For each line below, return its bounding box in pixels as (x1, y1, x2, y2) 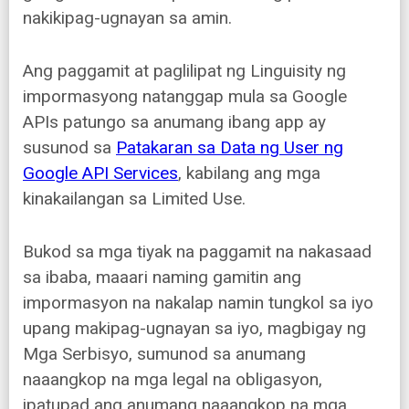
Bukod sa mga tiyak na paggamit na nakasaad (23, 241, 372, 263)
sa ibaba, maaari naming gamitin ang (23, 267, 301, 288)
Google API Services (23, 163, 178, 184)
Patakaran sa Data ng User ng (116, 137, 343, 159)
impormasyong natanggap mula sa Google (23, 86, 347, 108)
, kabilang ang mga (178, 163, 320, 184)
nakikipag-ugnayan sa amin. (23, 7, 232, 29)
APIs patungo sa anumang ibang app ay (23, 111, 326, 133)
